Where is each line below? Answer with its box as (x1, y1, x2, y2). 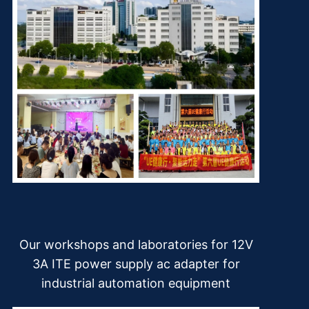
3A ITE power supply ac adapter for (32, 256, 240, 271)
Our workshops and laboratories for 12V (19, 237, 253, 252)
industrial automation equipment (41, 275, 230, 290)
